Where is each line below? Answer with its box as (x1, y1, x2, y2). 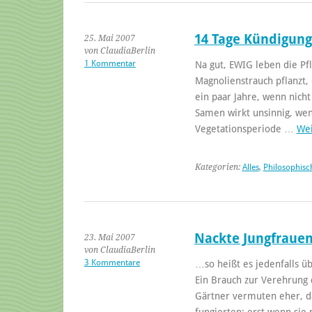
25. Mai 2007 (84, 33, 135, 43)
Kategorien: (194, 162, 242, 172)
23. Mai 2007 (84, 232, 135, 242)
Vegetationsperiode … (194, 123, 297, 134)
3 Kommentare (84, 257, 140, 267)
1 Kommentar (84, 58, 136, 68)
